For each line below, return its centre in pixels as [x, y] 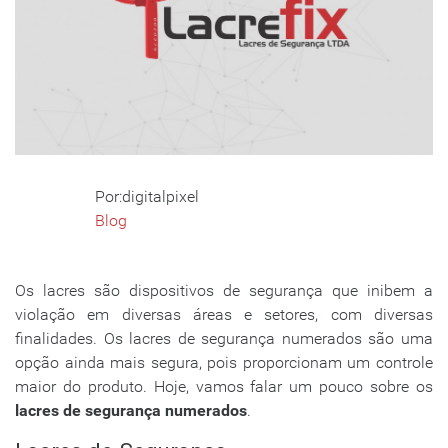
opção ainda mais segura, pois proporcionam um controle [224, 363]
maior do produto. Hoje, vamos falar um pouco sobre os [224, 387]
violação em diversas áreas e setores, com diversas [224, 315]
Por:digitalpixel [147, 197]
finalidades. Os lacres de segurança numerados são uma [224, 339]
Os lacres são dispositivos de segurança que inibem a [224, 291]
